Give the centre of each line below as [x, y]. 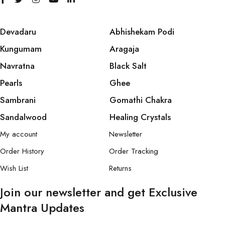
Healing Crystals [140, 117]
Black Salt [128, 66]
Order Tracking [133, 151]
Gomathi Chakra [140, 100]
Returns [120, 168]
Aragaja [124, 49]
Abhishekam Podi [142, 32]
